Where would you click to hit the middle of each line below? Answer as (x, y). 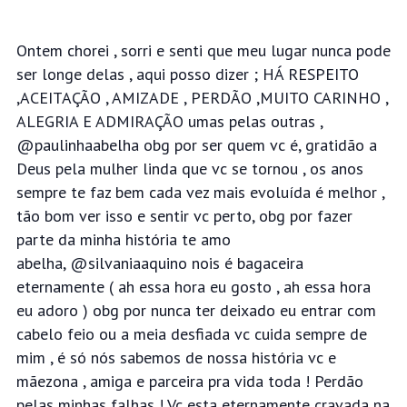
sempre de (331, 334)
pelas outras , (275, 122)
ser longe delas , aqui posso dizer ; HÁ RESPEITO (187, 74)
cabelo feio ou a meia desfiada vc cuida (155, 334)
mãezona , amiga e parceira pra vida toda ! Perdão (189, 382)
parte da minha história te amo (123, 240)
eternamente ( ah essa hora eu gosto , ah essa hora (193, 287)
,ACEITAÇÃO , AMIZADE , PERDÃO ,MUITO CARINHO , (202, 98)
